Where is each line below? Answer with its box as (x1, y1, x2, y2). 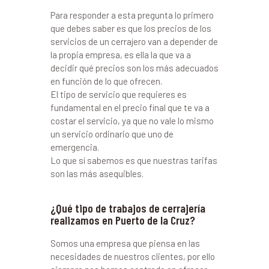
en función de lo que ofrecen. (50, 76, 162, 87)
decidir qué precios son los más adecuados (50, 62, 219, 74)
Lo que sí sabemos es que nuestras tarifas (50, 155, 217, 166)
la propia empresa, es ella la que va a (50, 49, 191, 61)
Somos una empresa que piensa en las (50, 238, 200, 249)
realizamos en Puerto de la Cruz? (50, 213, 195, 228)
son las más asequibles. (50, 168, 144, 180)
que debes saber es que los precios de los (50, 23, 211, 34)
